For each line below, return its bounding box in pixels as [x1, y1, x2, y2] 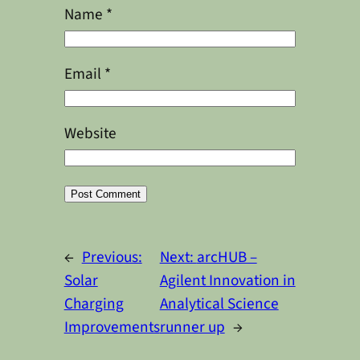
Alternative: [63, 220, 140, 243]
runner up [159, 315, 225, 338]
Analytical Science [159, 292, 279, 315]
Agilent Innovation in [159, 268, 296, 292]
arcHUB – [196, 245, 257, 268]
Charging [63, 292, 124, 315]
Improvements [63, 315, 160, 338]
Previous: [81, 245, 142, 268]
